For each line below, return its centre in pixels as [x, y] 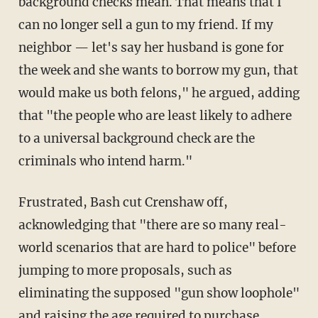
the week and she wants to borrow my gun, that [158, 71]
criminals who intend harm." [105, 161]
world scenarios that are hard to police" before [157, 248]
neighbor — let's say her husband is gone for [151, 48]
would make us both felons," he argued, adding [159, 93]
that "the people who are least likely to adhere [155, 116]
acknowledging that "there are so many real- [152, 225]
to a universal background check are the [136, 139]
